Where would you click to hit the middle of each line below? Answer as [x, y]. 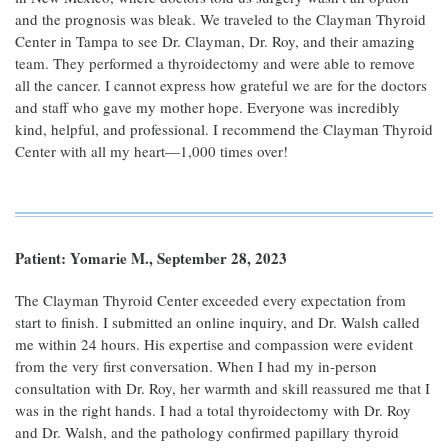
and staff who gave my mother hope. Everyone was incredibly [207, 107]
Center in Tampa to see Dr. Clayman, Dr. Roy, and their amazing [215, 41]
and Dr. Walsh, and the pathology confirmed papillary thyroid [207, 432]
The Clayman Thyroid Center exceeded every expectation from [210, 300]
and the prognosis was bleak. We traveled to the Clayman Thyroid [220, 19]
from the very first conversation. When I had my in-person [196, 366]
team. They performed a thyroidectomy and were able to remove [215, 63]
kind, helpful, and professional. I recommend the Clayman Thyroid [224, 129]
